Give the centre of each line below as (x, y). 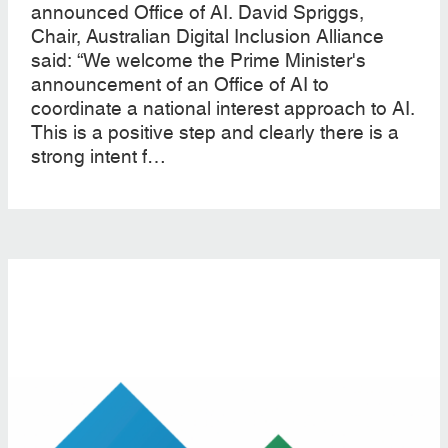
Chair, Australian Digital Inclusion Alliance (207, 37)
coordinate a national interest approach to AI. (222, 109)
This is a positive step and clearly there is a (214, 133)
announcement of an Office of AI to (179, 85)
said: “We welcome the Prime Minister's (198, 61)
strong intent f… (98, 157)
